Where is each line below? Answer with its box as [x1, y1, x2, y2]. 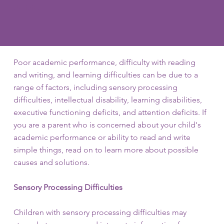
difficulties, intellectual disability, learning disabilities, [13, 95, 202, 104]
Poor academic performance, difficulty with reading [13, 57, 195, 67]
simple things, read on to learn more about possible [13, 145, 198, 154]
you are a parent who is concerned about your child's [13, 120, 201, 129]
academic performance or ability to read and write [13, 132, 190, 142]
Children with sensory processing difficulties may [13, 207, 186, 217]
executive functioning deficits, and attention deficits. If [13, 107, 206, 117]
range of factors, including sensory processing [13, 82, 177, 92]
